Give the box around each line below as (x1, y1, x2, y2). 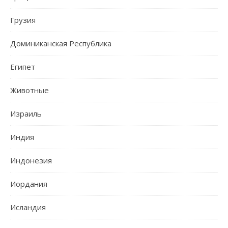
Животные (10, 84, 49, 95)
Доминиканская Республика (10, 38, 111, 48)
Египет (10, 61, 35, 72)
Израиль (10, 108, 42, 119)
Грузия (10, 14, 36, 25)
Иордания (10, 178, 47, 189)
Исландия (10, 202, 46, 212)
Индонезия (10, 155, 52, 165)
